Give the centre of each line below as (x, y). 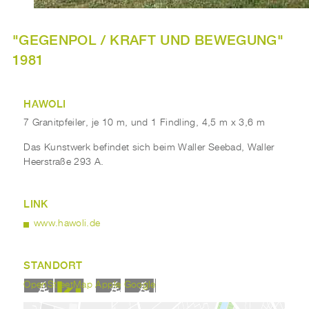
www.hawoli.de (67, 223)
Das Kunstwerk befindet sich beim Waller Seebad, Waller (149, 147)
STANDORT (53, 265)
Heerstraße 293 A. (64, 162)
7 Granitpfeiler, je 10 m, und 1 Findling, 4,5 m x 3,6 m (144, 123)
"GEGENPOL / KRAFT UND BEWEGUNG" (148, 39)
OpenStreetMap (58, 285)
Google (140, 285)
